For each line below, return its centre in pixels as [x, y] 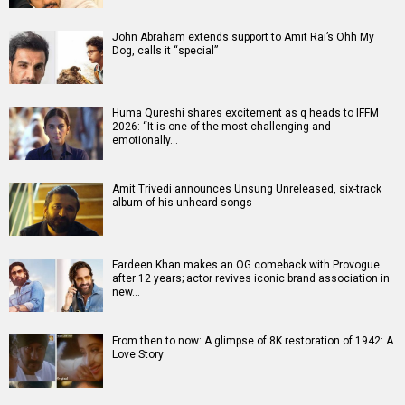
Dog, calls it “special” [165, 51]
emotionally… [145, 141]
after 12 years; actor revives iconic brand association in [251, 279]
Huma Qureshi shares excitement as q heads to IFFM [245, 113]
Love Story [138, 355]
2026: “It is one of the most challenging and [221, 127]
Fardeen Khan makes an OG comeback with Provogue [246, 265]
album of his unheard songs [182, 203]
